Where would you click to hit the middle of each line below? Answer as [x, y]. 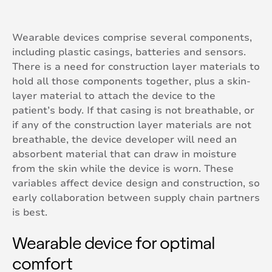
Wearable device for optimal [114, 242]
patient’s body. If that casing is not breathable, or [133, 110]
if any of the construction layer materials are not [132, 125]
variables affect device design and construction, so [136, 183]
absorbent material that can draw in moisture [124, 154]
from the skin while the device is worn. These [123, 168]
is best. [30, 212]
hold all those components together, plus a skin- [131, 81]
